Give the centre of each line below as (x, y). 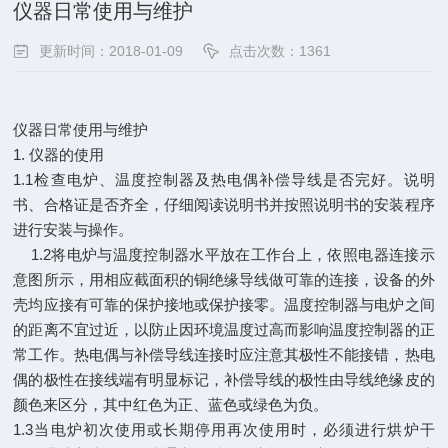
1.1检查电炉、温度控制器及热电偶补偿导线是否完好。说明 (224, 179)
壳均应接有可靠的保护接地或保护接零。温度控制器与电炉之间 (224, 304)
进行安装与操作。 (73, 229)
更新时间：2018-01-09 (111, 51)
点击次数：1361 (280, 51)
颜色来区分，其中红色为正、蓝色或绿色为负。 (173, 404)
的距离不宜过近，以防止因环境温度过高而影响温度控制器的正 (224, 329)
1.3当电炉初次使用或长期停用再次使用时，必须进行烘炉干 (224, 429)
